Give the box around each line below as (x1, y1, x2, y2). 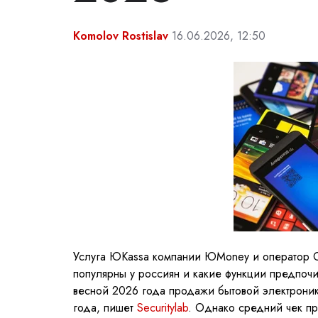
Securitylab (137, 299, 188, 316)
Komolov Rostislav (73, 27, 168, 44)
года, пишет (73, 299, 137, 316)
